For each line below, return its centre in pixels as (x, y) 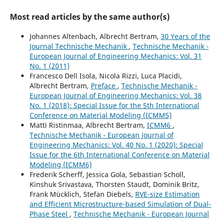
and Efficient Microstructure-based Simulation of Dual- (120, 204)
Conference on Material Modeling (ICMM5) (100, 115)
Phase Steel (49, 214)
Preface (104, 85)
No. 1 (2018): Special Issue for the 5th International (114, 105)
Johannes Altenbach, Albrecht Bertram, (95, 36)
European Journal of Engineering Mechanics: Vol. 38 (115, 95)
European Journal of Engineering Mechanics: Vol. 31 (115, 56)
